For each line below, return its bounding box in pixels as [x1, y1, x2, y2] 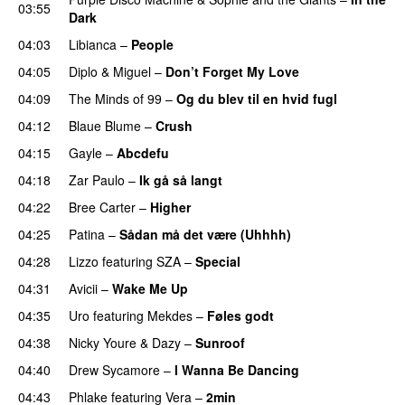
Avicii [69, 278, 98, 297]
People [131, 34, 174, 53]
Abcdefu [117, 143, 169, 162]
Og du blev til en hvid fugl [176, 89, 337, 108]
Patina [69, 224, 105, 243]
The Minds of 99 [69, 89, 162, 108]
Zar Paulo [69, 170, 125, 189]
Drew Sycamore [69, 360, 160, 379]
